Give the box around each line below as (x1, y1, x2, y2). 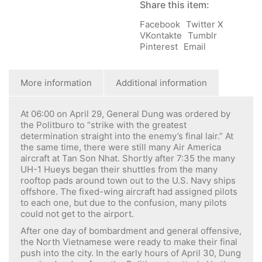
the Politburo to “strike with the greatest (20, 119, 187, 130)
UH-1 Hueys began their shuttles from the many (20, 164, 218, 175)
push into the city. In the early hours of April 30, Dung (20, 247, 241, 258)
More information (20, 77, 92, 88)
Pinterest (140, 41, 178, 52)
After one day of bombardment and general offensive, (20, 225, 242, 236)
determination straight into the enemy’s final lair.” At (20, 130, 233, 142)
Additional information (116, 77, 207, 88)
